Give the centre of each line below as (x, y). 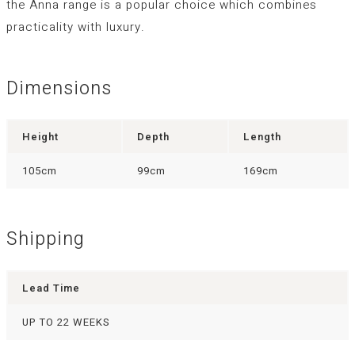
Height (40, 137)
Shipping (46, 240)
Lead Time (51, 288)
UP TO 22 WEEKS (66, 322)
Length (262, 137)
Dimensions (59, 89)
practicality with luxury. (76, 27)
